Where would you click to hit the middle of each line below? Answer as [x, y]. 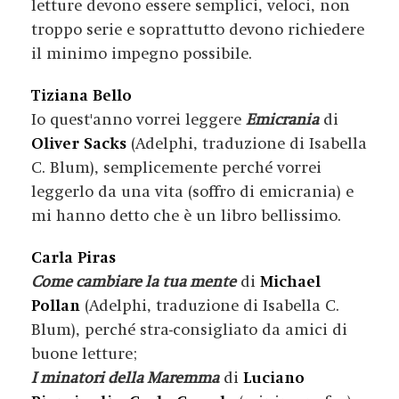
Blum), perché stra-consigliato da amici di [189, 330]
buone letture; [84, 354]
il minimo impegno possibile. [142, 54]
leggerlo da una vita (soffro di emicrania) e [192, 192]
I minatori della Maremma [125, 378]
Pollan [56, 306]
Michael [290, 282]
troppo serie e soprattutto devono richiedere [198, 30]
